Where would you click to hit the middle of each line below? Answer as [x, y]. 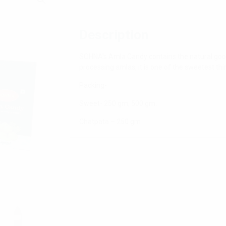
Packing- [93, 85]
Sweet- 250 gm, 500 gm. [118, 103]
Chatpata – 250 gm [110, 121]
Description [114, 35]
